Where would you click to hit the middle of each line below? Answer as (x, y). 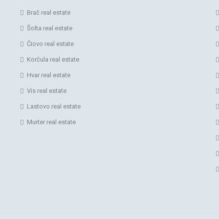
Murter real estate (51, 122)
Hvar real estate (49, 75)
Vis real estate (47, 90)
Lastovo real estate (54, 106)
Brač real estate (49, 12)
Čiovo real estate (50, 44)
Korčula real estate (53, 59)
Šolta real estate (50, 28)
